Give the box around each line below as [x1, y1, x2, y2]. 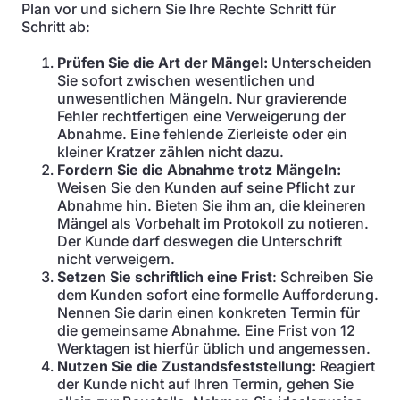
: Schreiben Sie [272, 268, 373, 286]
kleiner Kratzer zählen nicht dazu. [57, 143, 284, 161]
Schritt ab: [21, 18, 90, 36]
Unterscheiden [268, 54, 371, 71]
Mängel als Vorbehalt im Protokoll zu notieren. [57, 214, 369, 232]
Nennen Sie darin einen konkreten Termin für [57, 304, 360, 321]
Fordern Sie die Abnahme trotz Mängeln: [57, 161, 341, 179]
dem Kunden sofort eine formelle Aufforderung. [57, 286, 379, 304]
